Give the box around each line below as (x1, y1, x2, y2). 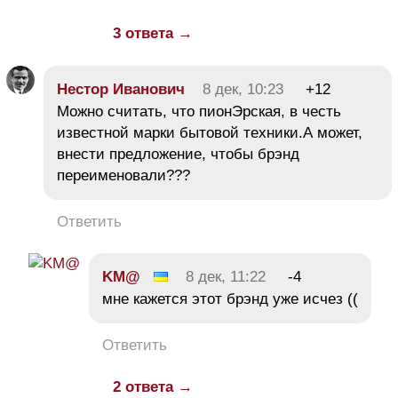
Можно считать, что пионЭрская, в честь (57, 102, 341, 120)
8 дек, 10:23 (203, 80, 283, 98)
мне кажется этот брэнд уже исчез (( (102, 290, 358, 307)
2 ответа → (113, 378, 193, 395)
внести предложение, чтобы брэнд (57, 145, 299, 163)
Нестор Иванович (57, 80, 185, 98)
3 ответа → (113, 24, 193, 42)
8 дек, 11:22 (186, 267, 266, 285)
